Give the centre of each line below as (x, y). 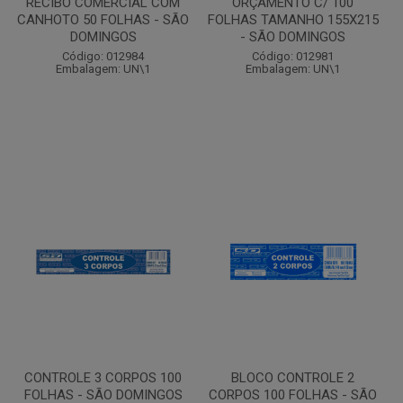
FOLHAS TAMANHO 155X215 (293, 20)
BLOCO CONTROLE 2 (293, 378)
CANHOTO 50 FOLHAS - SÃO (103, 20)
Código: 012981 (293, 56)
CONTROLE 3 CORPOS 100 (103, 378)
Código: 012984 (103, 56)
